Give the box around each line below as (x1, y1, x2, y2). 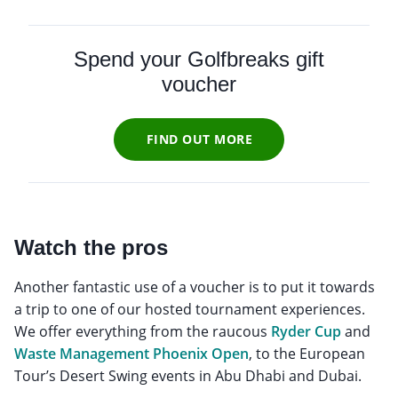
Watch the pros (14, 235, 168, 259)
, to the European (249, 343, 365, 363)
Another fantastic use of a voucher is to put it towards (14, 276, 375, 297)
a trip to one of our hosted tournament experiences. (14, 298, 365, 319)
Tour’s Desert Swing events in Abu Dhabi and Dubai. (14, 365, 362, 386)
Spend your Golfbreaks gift (74, 46, 324, 71)
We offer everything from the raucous (14, 321, 271, 341)
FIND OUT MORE (146, 131, 253, 148)
